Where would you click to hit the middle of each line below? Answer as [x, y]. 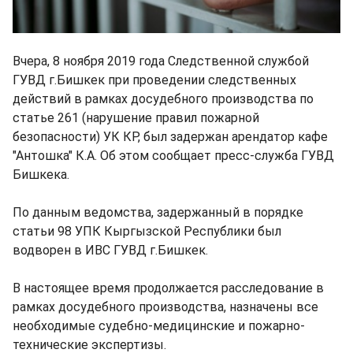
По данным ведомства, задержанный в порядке [158, 212]
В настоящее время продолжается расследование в [168, 288]
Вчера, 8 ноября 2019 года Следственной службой [161, 61]
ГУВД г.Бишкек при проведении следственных [154, 80]
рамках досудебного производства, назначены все [165, 307]
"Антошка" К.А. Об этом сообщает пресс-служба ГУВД [173, 155]
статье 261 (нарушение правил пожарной [136, 117]
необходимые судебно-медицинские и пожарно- [159, 325]
